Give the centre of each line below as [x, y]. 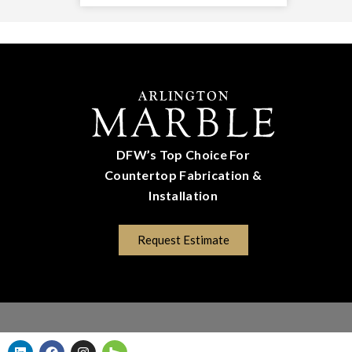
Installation [183, 195]
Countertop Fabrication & [183, 174]
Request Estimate [183, 239]
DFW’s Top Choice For [183, 154]
